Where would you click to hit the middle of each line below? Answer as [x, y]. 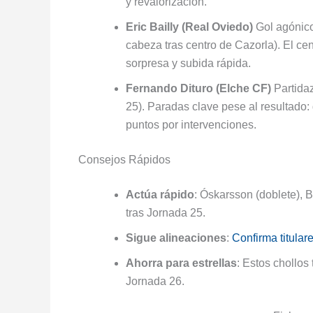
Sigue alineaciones [176, 238]
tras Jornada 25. [166, 212]
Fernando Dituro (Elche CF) [198, 88]
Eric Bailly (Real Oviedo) [189, 27]
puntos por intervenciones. [191, 124]
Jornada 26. [155, 281]
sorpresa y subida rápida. [188, 63]
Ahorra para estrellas [181, 263]
